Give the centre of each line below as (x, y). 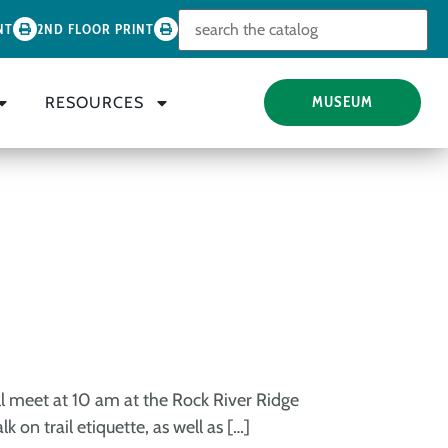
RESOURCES (94, 102)
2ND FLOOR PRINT (95, 29)
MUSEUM (343, 102)
